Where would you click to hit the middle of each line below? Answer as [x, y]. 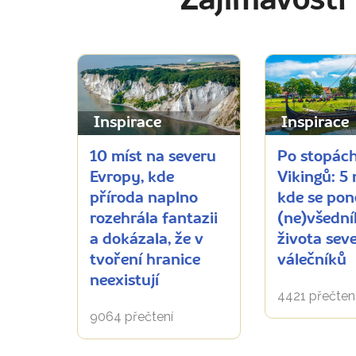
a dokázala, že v [147, 240]
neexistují [124, 281]
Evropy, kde [132, 178]
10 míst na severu [153, 157]
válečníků [312, 260]
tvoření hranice [145, 260]
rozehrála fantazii [154, 219]
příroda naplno [144, 198]
